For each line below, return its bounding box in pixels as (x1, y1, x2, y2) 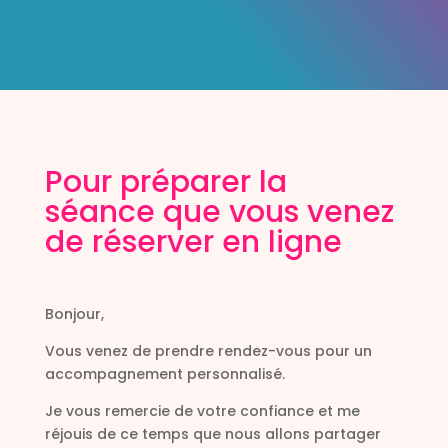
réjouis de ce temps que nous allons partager (44, 424, 381, 444)
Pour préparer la (44, 161, 287, 203)
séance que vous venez (44, 191, 394, 233)
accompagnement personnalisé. (44, 364, 285, 384)
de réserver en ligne (44, 221, 342, 263)
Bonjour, (44, 304, 104, 324)
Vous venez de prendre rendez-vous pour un (44, 341, 372, 361)
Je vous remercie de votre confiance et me (44, 401, 360, 421)
